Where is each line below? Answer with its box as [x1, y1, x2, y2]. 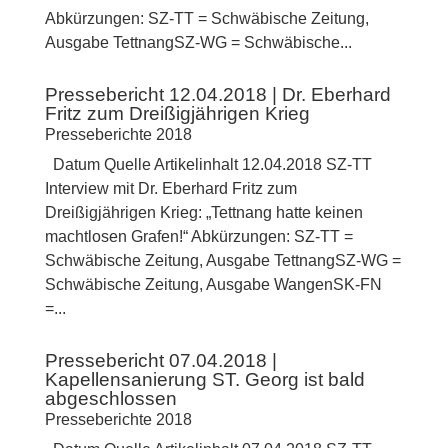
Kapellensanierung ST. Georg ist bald [44, 369, 365, 391]
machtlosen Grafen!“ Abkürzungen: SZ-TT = [44, 228, 353, 246]
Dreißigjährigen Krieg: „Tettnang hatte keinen [44, 204, 363, 222]
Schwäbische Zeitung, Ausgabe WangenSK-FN [44, 276, 382, 294]
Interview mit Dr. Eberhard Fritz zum [44, 180, 297, 198]
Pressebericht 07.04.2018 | [44, 350, 277, 372]
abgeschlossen [44, 388, 177, 410]
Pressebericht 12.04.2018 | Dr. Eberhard [44, 84, 391, 106]
